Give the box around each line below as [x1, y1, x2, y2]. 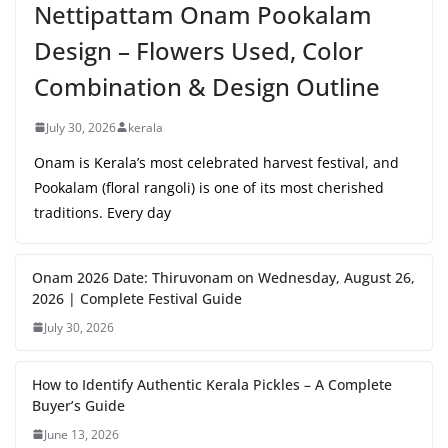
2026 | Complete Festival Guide [32, 288, 242, 308]
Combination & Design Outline [34, 69, 380, 103]
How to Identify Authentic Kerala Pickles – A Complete [32, 374, 392, 394]
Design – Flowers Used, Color [34, 33, 363, 67]
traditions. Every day [34, 202, 171, 222]
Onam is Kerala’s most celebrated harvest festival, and [34, 152, 399, 172]
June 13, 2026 [44, 425, 119, 443]
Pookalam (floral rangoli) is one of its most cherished [34, 177, 384, 197]
